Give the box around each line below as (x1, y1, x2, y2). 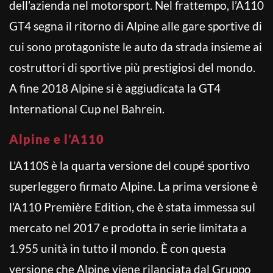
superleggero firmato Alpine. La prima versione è (9, 179, 258, 193)
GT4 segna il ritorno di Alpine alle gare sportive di (9, 18, 262, 33)
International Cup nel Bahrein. (9, 101, 165, 116)
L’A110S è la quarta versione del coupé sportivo (9, 158, 250, 172)
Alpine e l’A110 (9, 131, 104, 146)
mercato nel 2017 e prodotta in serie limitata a (9, 220, 247, 235)
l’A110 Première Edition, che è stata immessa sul (9, 199, 255, 214)
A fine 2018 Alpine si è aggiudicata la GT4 (9, 80, 221, 95)
